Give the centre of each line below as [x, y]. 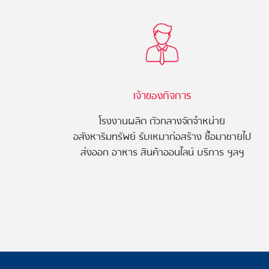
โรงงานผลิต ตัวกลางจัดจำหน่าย [162, 122]
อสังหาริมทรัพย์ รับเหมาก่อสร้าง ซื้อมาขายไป [162, 137]
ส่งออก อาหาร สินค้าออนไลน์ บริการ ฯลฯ [162, 153]
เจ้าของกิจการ [162, 96]
